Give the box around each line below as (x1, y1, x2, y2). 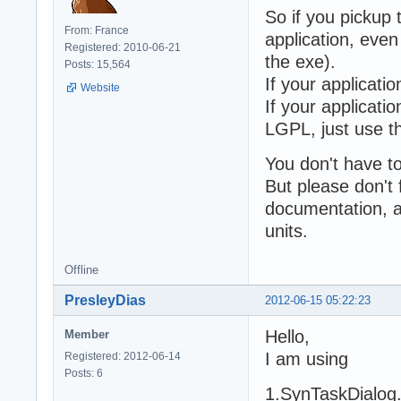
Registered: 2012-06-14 (64, 349, 181, 363)
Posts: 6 (64, 366, 103, 380)
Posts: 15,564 (64, 57, 131, 71)
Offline (64, 262, 98, 277)
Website (81, 81, 120, 94)
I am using (265, 348, 348, 369)
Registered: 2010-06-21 (64, 40, 181, 54)
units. (265, 220, 308, 241)
